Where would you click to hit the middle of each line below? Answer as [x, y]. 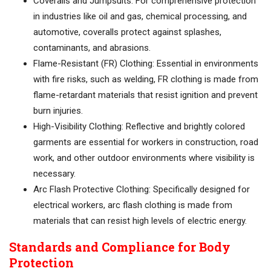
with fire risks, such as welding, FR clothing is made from [146, 80]
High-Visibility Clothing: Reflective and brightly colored [139, 127]
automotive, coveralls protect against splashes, [127, 32]
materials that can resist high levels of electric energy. [140, 221]
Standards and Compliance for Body [120, 247]
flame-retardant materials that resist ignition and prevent [145, 95]
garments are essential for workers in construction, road [146, 142]
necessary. [54, 174]
